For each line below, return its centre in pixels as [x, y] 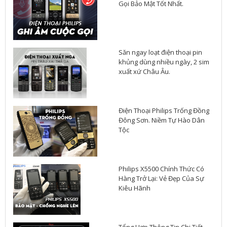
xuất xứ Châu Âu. [144, 72]
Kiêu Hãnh [135, 188]
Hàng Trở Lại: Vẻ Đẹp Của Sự [161, 179]
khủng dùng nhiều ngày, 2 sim [164, 62]
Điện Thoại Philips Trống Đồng [164, 111]
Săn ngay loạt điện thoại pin [160, 52]
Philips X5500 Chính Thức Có [161, 169]
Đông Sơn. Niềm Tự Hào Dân [162, 120]
